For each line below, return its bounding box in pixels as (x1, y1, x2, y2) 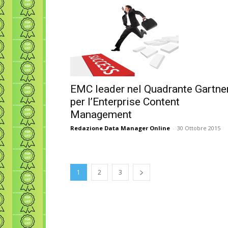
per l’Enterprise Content (70, 95, 180, 108)
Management (70, 108, 132, 121)
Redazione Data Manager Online (70, 124, 170, 132)
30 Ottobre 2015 (177, 124, 220, 132)
